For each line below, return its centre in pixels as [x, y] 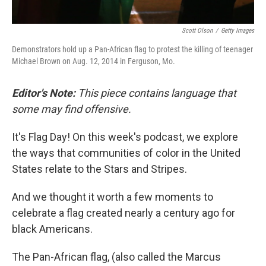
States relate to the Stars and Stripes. [99, 169]
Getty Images [237, 30]
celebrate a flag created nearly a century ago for [123, 213]
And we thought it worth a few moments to [113, 197]
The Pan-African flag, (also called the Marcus [116, 256]
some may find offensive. [72, 109]
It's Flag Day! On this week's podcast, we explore [125, 137]
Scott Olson [197, 30]
